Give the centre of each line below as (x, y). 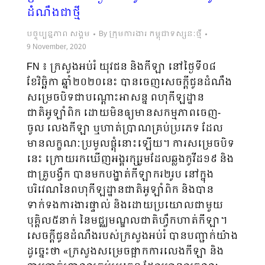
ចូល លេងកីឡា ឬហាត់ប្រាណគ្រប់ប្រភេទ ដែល (125, 128)
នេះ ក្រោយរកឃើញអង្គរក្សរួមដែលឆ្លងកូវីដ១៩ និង (130, 159)
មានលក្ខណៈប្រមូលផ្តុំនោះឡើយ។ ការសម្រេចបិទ (130, 144)
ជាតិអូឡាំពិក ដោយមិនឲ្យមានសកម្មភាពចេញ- (124, 113)
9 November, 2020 (56, 47)
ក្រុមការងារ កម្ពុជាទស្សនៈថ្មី (155, 34)
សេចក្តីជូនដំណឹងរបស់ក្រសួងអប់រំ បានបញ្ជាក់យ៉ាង (132, 236)
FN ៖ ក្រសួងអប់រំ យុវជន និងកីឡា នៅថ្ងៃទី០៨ (121, 67)
